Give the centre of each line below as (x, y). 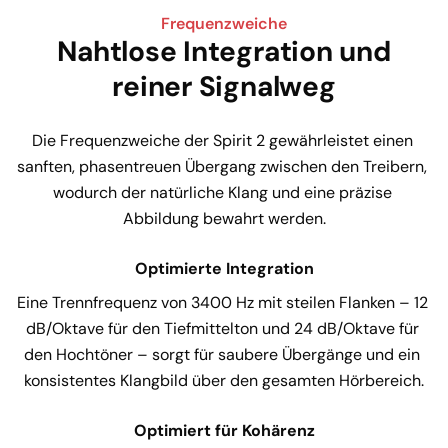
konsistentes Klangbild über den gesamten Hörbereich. (224, 380)
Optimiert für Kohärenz (224, 430)
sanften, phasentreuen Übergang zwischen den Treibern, (224, 166)
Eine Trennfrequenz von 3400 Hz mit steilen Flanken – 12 (224, 302)
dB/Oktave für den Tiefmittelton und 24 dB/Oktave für (224, 328)
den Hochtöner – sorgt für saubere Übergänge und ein (224, 354)
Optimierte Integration (224, 268)
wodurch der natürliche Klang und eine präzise (224, 192)
